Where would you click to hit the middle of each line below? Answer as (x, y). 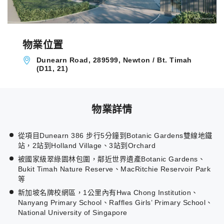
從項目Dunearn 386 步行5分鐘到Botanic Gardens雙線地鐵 (115, 136)
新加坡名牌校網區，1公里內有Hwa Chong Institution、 (108, 193)
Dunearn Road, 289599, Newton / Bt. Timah (114, 60)
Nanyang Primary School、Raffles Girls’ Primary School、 (115, 203)
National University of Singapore (73, 213)
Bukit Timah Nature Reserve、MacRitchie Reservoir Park (114, 169)
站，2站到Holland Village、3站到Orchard (87, 146)
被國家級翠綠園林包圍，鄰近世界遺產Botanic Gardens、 (112, 159)
